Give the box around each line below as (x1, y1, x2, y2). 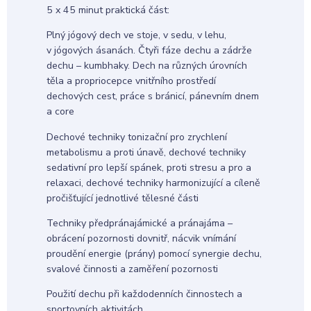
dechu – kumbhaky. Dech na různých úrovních (46, 59, 247, 73)
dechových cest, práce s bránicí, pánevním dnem (46, 90, 259, 103)
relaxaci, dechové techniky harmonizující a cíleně (46, 176, 260, 190)
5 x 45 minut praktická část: (46, 3, 169, 17)
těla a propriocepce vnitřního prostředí (46, 74, 216, 88)
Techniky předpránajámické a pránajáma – (46, 216, 233, 230)
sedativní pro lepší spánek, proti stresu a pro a (46, 160, 251, 174)
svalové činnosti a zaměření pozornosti (46, 262, 218, 276)
